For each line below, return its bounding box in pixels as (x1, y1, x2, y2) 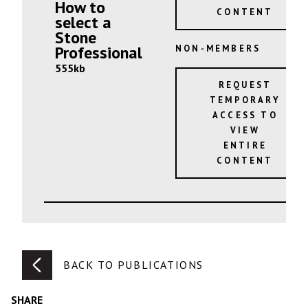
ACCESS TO (212, 109, 278, 121)
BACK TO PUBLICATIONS (63, 258, 203, 272)
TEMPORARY (210, 93, 280, 106)
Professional (55, 42, 142, 64)
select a (55, 12, 111, 34)
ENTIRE (223, 139, 267, 151)
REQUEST (218, 78, 272, 91)
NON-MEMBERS (175, 43, 261, 55)
